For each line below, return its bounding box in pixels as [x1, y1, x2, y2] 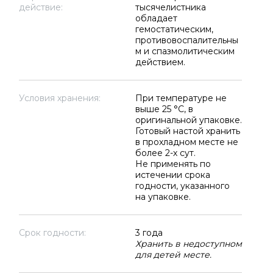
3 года [135, 227, 163, 238]
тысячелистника [135, 2, 206, 13]
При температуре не [135, 93, 227, 104]
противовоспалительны [135, 35, 238, 46]
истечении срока [135, 169, 210, 180]
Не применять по [135, 158, 211, 169]
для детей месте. [135, 249, 211, 260]
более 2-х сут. [135, 147, 196, 158]
